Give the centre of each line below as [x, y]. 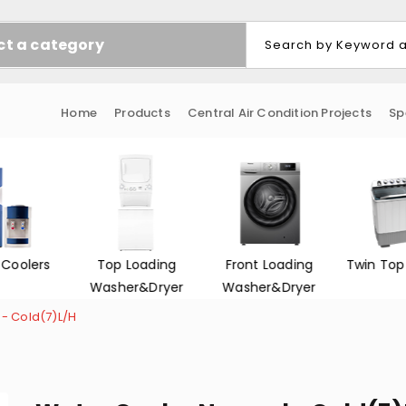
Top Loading [137, 265]
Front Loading [269, 265]
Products [142, 113]
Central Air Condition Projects [279, 113]
